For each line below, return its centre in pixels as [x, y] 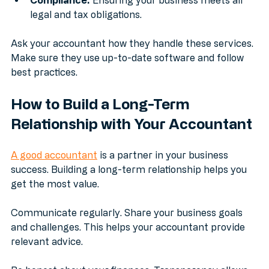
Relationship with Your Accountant [131, 136]
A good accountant [54, 168]
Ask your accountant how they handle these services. [133, 56]
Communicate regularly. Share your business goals [128, 225]
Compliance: [60, 13]
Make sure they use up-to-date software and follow [128, 71]
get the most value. [55, 197]
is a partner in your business [164, 168]
